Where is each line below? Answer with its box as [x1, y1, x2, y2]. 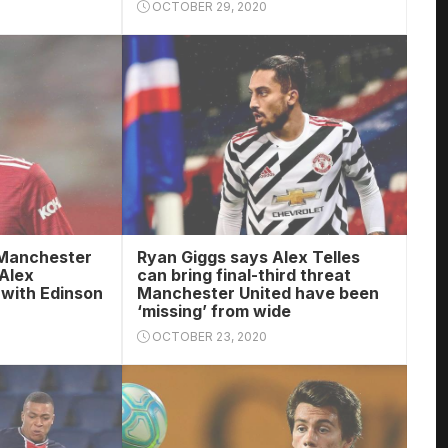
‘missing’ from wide [136, 301, 291, 321]
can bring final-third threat [136, 265, 351, 285]
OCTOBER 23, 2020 [148, 329, 267, 344]
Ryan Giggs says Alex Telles [136, 247, 360, 267]
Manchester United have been [136, 283, 379, 303]
